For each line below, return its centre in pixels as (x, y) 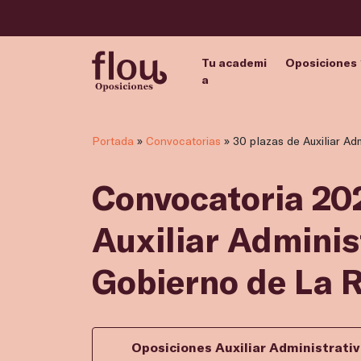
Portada (113, 141)
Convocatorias (183, 141)
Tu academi (234, 62)
